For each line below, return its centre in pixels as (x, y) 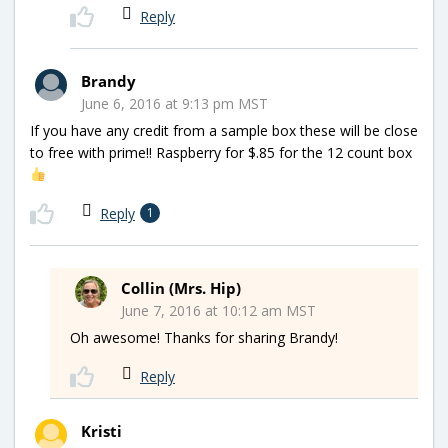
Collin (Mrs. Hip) (181, 287)
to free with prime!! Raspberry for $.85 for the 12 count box (221, 152)
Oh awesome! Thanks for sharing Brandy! (204, 337)
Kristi (101, 430)
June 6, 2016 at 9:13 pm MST (174, 103)
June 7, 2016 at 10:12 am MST (218, 310)
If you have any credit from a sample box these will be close (224, 130)
